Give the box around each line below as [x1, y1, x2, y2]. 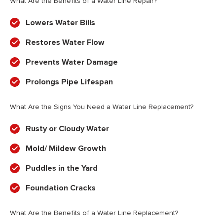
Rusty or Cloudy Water [26, 124, 109, 134]
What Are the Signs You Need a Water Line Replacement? [10, 103, 193, 111]
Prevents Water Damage [26, 57, 118, 68]
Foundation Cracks [26, 183, 96, 193]
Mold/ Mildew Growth [26, 144, 106, 154]
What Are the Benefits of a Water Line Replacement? [10, 209, 178, 218]
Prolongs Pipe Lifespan [26, 77, 113, 87]
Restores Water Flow [26, 37, 105, 48]
